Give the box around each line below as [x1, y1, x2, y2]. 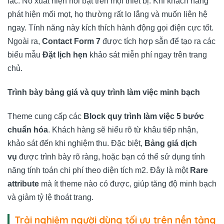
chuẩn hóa [7, 125, 48, 134]
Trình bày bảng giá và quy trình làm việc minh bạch [7, 87, 200, 96]
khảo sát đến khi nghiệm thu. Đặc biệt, [7, 138, 144, 147]
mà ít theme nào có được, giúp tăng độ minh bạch [39, 179, 216, 188]
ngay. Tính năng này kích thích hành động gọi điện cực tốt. [7, 23, 213, 32]
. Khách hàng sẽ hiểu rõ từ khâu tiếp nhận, [48, 125, 198, 134]
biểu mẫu [7, 50, 42, 59]
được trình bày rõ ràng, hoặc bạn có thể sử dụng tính [17, 152, 205, 161]
